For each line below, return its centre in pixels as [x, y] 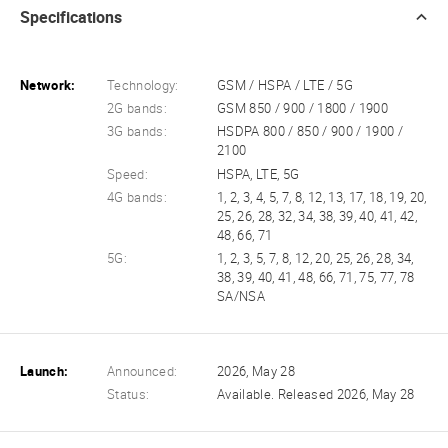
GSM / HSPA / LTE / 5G [285, 86]
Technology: [143, 86]
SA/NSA [241, 296]
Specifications [71, 18]
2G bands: [137, 109]
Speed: [128, 174]
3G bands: [137, 132]
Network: [48, 86]
